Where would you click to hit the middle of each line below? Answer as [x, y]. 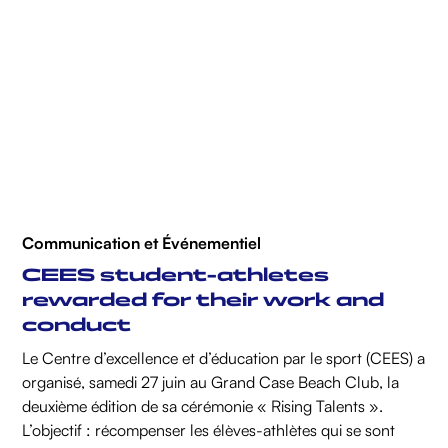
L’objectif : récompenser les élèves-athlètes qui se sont [209, 430]
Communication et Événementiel [142, 243]
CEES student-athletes [176, 275]
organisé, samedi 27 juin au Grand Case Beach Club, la [211, 382]
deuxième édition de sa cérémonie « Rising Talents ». [203, 406]
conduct [77, 325]
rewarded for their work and [203, 300]
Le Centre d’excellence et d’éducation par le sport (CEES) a [224, 358]
